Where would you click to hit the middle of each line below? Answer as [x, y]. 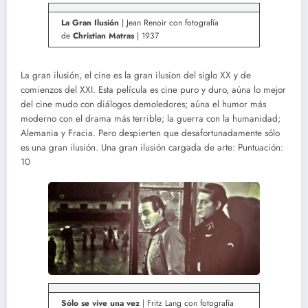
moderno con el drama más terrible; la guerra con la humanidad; [151, 118]
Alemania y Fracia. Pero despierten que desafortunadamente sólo [150, 133]
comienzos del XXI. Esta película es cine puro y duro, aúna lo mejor [153, 89]
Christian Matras [103, 35]
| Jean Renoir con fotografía [169, 22]
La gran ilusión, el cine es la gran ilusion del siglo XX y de [136, 75]
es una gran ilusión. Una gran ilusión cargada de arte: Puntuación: [152, 147]
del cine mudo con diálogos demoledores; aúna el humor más [143, 104]
